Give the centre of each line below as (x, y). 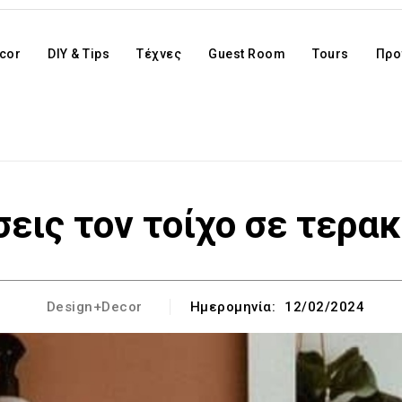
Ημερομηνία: (233, 307)
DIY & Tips (79, 54)
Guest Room (247, 54)
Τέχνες (159, 54)
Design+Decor (94, 307)
